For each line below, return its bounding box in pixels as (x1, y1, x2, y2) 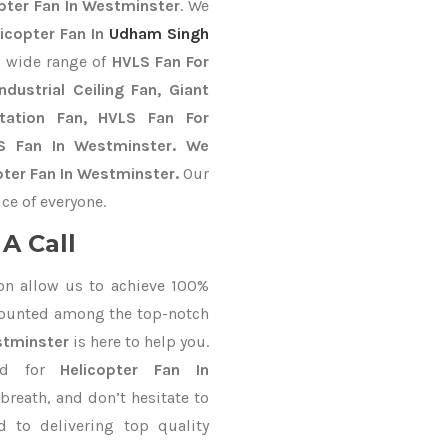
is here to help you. (68, 332, 210, 351)
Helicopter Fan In (60, 360, 210, 379)
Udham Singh (108, 24, 210, 43)
